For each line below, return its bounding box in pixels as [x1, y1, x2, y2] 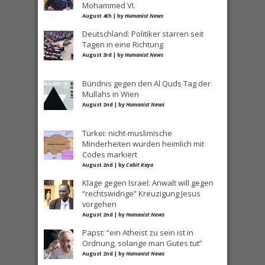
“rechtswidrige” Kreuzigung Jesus [82, 188, 201, 199]
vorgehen [82, 199, 117, 209]
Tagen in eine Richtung [82, 39, 163, 50]
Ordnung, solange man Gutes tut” [82, 238, 202, 248]
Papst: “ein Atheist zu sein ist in [82, 227, 193, 238]
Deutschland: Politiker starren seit [82, 28, 203, 39]
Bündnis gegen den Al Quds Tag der [82, 78, 211, 89]
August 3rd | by [82, 51, 125, 59]
